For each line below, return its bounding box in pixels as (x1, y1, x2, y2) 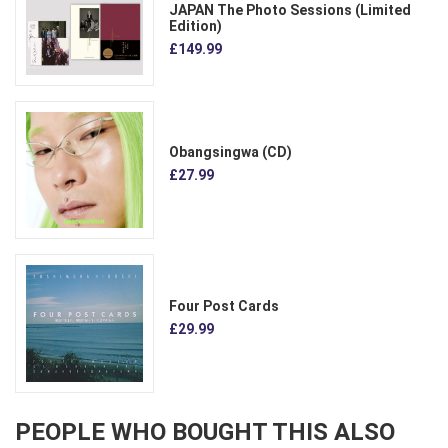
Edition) (169, 17, 223, 34)
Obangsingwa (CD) (169, 143, 293, 160)
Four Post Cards (169, 297, 280, 314)
